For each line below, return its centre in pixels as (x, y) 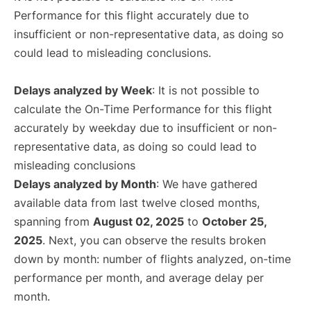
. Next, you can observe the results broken (154, 241)
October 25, (234, 222)
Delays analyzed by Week (83, 91)
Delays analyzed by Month (85, 184)
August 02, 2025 (138, 222)
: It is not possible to (206, 91)
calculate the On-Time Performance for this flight (143, 109)
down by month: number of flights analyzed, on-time (152, 259)
